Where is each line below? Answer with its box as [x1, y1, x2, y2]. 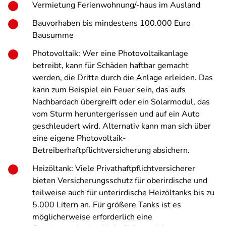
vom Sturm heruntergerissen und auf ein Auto [32, 108, 200, 120]
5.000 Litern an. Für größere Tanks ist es [32, 199, 181, 210]
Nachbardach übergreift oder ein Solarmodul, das [32, 96, 210, 107]
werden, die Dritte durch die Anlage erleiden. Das [32, 72, 213, 83]
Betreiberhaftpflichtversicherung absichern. [32, 145, 190, 156]
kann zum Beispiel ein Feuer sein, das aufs [32, 84, 186, 95]
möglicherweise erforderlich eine [32, 211, 152, 222]
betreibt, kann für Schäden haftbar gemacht [32, 60, 189, 71]
